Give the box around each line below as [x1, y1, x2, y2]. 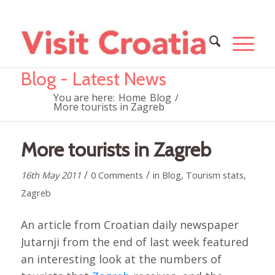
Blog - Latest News [20, 68, 166, 90]
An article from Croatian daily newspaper [20, 217, 239, 233]
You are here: [53, 91, 115, 104]
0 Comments [90, 169, 143, 181]
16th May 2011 [20, 169, 81, 181]
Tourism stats [185, 169, 244, 181]
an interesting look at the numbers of [20, 252, 222, 267]
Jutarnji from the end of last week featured [20, 234, 249, 250]
